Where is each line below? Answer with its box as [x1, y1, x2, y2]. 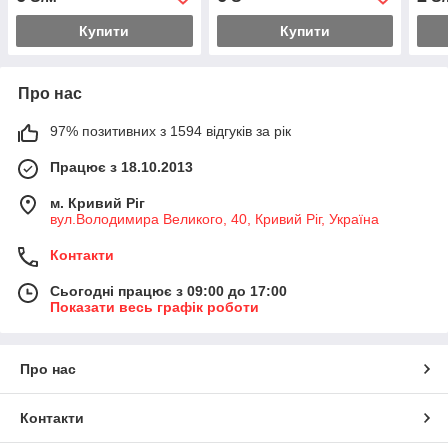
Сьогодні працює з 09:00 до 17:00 [50, 282, 287, 299]
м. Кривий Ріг [50, 194, 145, 211]
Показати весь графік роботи [50, 298, 259, 315]
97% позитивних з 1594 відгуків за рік [50, 122, 291, 139]
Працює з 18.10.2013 [50, 158, 193, 175]
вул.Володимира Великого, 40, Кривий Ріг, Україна [50, 210, 379, 227]
